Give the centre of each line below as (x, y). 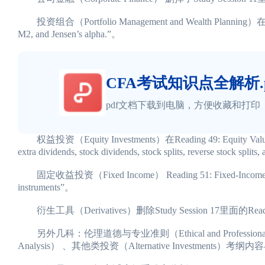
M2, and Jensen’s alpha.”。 (69, 34)
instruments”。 (46, 187)
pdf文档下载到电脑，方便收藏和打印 (183, 105)
